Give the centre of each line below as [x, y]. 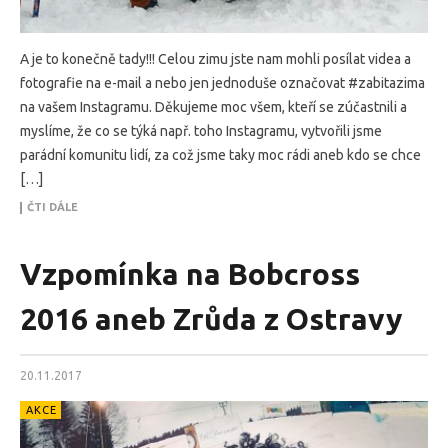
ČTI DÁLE [52, 206]
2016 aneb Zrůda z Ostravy [211, 318]
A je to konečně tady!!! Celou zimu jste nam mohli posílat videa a [215, 58]
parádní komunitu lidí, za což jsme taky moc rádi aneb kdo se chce [220, 154]
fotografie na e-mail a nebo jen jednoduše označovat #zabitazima [222, 82]
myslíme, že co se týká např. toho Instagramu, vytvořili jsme [201, 130]
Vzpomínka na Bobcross [190, 273]
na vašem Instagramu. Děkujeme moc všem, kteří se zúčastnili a [213, 106]
